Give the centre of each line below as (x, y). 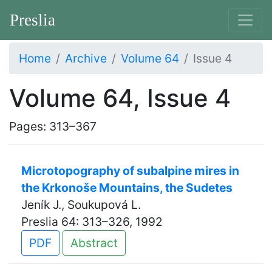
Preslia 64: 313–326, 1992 (92, 222)
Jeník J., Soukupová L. (81, 205)
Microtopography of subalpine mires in (130, 171)
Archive (86, 58)
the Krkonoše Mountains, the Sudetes (127, 188)
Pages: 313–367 (53, 126)
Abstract (94, 243)
